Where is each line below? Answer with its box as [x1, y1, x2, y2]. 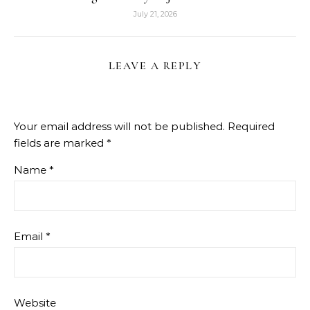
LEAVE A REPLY [108, 58, 202, 73]
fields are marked [14, 136, 107, 149]
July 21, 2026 [133, 8, 177, 19]
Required [228, 119, 275, 133]
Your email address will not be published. [14, 119, 225, 133]
